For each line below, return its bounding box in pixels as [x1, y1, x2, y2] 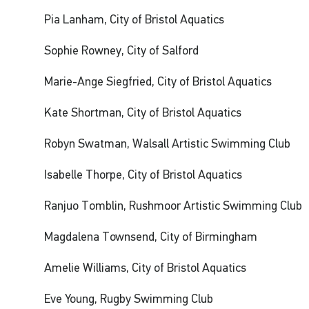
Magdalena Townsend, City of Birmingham [44, 230, 258, 244]
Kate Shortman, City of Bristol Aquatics [44, 106, 242, 120]
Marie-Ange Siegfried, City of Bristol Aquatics [44, 74, 272, 89]
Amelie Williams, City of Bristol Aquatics [44, 261, 247, 275]
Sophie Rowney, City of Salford [44, 43, 199, 58]
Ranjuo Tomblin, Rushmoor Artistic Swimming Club [44, 199, 303, 213]
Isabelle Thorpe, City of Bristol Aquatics [44, 168, 243, 182]
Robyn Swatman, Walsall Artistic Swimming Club [44, 137, 291, 151]
